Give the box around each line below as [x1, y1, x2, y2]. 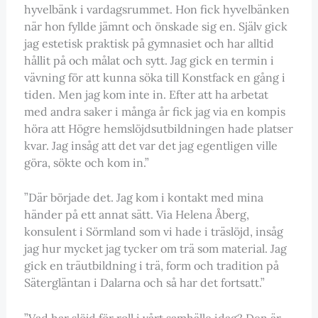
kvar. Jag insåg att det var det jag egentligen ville [23, 138, 278, 153]
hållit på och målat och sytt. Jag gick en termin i [23, 53, 274, 67]
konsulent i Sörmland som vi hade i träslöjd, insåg [23, 224, 283, 239]
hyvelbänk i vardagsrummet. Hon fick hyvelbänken [23, 1, 290, 16]
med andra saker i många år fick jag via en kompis [23, 104, 285, 119]
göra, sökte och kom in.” [23, 155, 149, 170]
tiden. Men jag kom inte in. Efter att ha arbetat [23, 87, 268, 102]
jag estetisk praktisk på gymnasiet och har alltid [23, 35, 274, 50]
